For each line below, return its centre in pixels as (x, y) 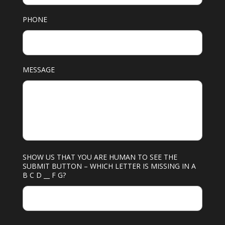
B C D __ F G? (44, 175)
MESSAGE (38, 69)
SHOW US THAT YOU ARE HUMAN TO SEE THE (100, 157)
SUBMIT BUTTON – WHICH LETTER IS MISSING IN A (109, 166)
